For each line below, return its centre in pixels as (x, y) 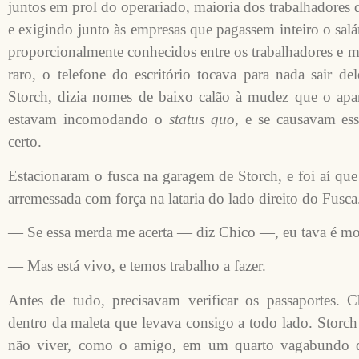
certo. (25, 142)
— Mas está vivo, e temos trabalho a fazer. (137, 266)
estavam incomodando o (89, 119)
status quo (202, 119)
